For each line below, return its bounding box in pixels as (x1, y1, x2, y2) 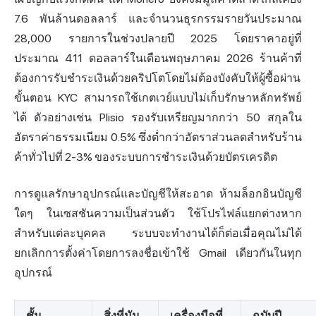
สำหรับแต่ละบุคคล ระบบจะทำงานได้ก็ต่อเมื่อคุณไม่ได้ (14, 226, 302, 241)
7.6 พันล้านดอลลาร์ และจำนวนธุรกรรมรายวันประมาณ (14, 12, 302, 26)
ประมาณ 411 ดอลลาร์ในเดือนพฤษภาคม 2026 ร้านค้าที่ (14, 51, 302, 66)
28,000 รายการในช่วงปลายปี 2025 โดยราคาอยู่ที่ (14, 32, 302, 46)
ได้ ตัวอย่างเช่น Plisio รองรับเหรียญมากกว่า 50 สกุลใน (14, 111, 302, 125)
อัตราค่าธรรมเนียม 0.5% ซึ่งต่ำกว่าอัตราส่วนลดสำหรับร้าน (14, 130, 302, 145)
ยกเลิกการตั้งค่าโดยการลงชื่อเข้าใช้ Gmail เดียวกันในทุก (14, 246, 302, 260)
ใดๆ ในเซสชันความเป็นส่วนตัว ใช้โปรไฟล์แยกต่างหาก (14, 207, 302, 221)
